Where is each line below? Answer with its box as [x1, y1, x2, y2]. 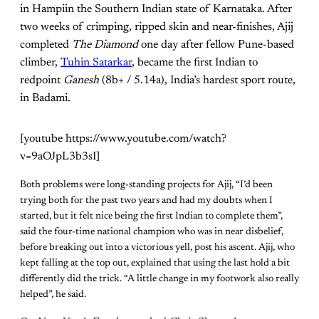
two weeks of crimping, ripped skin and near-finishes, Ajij [20, 21, 293, 33]
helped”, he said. [20, 289, 86, 300]
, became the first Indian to [132, 56, 258, 68]
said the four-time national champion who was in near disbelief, [20, 226, 283, 237]
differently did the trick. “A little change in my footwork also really [20, 273, 299, 284]
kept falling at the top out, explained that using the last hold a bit [20, 258, 290, 268]
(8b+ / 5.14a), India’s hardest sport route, [99, 74, 296, 86]
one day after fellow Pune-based [138, 38, 294, 51]
